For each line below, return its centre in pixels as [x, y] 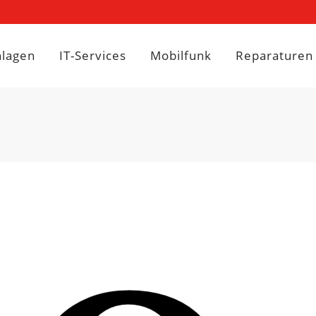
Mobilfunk [181, 55]
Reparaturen [274, 55]
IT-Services [93, 55]
